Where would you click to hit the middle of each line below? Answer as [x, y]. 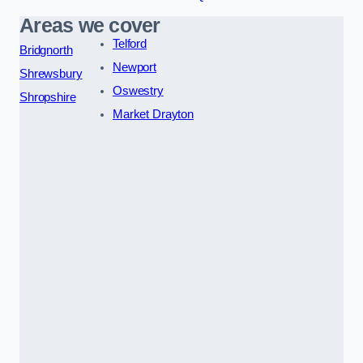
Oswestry [138, 90]
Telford [129, 43]
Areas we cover [90, 25]
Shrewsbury [51, 73]
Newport [134, 67]
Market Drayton [153, 114]
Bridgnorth [46, 50]
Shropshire [48, 97]
